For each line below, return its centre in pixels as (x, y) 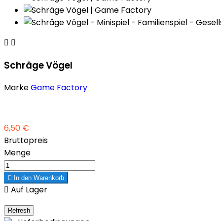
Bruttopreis (26, 141)
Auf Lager (28, 190)
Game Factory (59, 88)
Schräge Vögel (38, 65)
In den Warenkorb (38, 178)
